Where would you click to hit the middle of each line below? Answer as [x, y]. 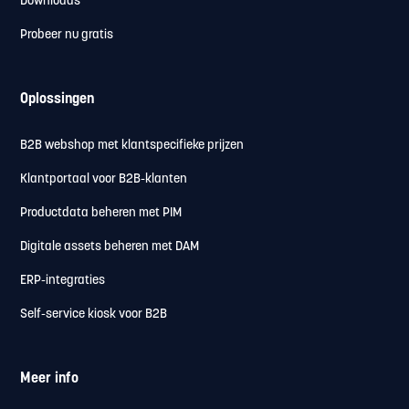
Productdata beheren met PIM [101, 213]
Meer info [50, 378]
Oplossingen [58, 99]
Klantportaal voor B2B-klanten [104, 179]
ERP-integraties [63, 280]
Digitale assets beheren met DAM [110, 246]
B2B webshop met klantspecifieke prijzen [132, 145]
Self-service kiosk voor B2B [94, 314]
